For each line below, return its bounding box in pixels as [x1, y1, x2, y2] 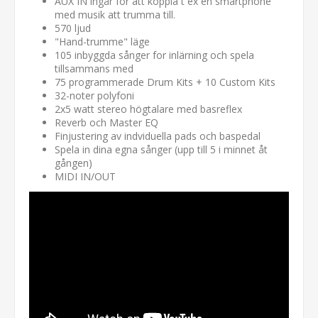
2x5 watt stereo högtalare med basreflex [55, 102, 242, 116]
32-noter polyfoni [55, 89, 134, 103]
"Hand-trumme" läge [55, 35, 150, 49]
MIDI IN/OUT [55, 170, 116, 184]
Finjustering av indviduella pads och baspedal [55, 129, 261, 143]
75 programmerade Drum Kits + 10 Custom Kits [55, 75, 275, 89]
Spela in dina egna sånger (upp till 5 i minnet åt [55, 143, 268, 157]
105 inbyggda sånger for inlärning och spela [55, 48, 254, 62]
